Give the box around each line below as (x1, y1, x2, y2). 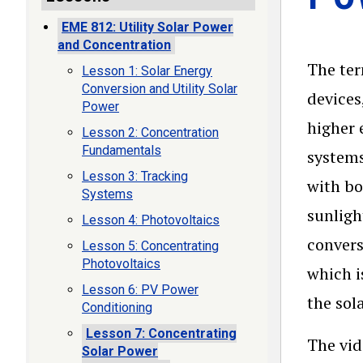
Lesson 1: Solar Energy (82, 63, 212, 79)
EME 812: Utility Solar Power (62, 19, 233, 35)
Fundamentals (82, 143, 161, 158)
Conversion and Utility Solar (82, 81, 237, 96)
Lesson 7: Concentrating (86, 326, 237, 341)
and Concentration (58, 37, 171, 53)
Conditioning (82, 300, 152, 315)
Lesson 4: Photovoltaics (82, 212, 220, 228)
